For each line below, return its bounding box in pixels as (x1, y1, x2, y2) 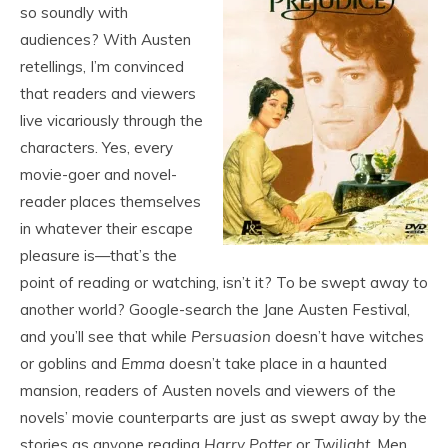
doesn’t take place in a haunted (169, 354, 387, 373)
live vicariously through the (20, 111, 203, 130)
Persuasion (191, 327, 275, 346)
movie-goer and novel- (20, 165, 177, 184)
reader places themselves (20, 192, 201, 211)
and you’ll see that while (20, 327, 191, 346)
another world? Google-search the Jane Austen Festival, (20, 300, 410, 319)
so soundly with (20, 3, 128, 22)
